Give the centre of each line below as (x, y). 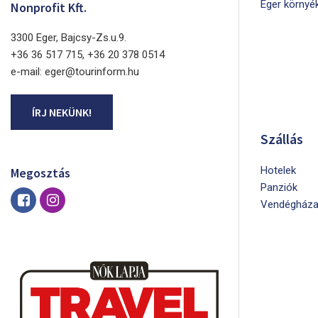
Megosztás (40, 173)
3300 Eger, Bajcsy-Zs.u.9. (68, 38)
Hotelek (278, 171)
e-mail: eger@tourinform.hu (75, 72)
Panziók (279, 188)
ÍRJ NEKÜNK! (62, 113)
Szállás (282, 139)
